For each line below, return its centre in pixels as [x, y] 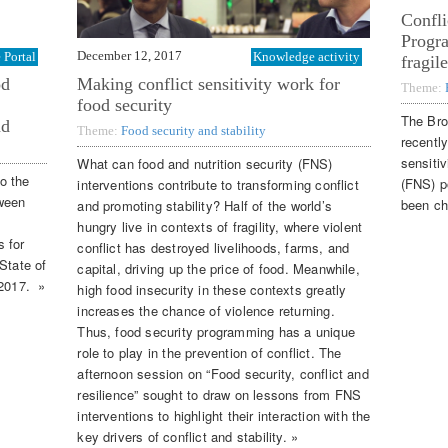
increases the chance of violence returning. [206, 311]
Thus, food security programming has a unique [216, 332]
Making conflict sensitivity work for [209, 83]
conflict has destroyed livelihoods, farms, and [213, 248]
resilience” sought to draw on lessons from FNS [219, 395]
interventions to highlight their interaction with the [224, 416]
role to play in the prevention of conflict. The [209, 353]
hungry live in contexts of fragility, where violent [220, 227]
